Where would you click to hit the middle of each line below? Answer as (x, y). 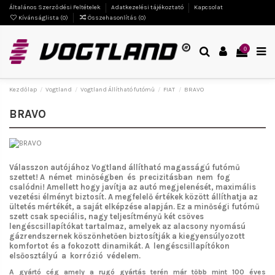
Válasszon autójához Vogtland (68, 168)
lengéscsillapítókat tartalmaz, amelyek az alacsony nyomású (127, 227)
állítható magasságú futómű (183, 168)
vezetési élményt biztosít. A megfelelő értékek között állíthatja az (134, 197)
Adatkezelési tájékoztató (148, 8)
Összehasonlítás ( (114, 17)
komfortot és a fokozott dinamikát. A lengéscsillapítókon (120, 246)
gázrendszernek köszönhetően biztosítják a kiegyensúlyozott (127, 236)
